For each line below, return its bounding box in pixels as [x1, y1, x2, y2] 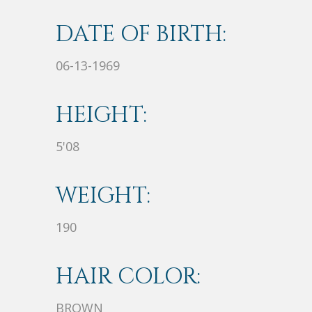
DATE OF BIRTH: [56, 19, 226, 50]
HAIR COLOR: [56, 262, 201, 292]
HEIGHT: [56, 100, 147, 131]
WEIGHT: [56, 181, 150, 212]
